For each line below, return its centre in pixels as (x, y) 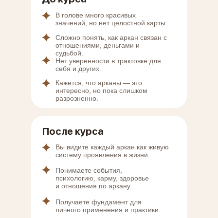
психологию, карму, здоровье (102, 178)
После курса (73, 131)
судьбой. (69, 53)
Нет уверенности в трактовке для (108, 61)
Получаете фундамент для (99, 202)
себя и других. (78, 69)
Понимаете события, (89, 170)
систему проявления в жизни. (103, 155)
